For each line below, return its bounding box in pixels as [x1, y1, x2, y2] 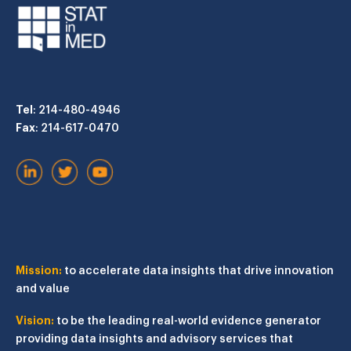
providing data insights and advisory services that [16, 330, 293, 346]
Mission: [16, 262, 62, 277]
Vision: [16, 312, 54, 327]
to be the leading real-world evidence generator [54, 312, 321, 327]
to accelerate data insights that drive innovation [62, 262, 334, 277]
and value [16, 280, 70, 295]
